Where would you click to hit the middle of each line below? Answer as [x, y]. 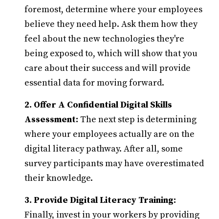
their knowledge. [59, 178]
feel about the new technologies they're [104, 39]
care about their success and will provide [108, 68]
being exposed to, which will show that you [111, 54]
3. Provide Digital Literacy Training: [100, 200]
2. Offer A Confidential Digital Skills [98, 105]
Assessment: [51, 120]
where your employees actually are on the [109, 134]
